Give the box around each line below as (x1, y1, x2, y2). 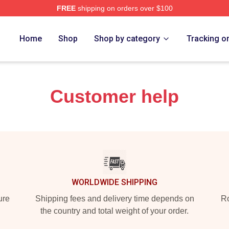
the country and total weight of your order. (40, 207, 189, 215)
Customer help (50, 86, 179, 107)
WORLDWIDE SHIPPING (72, 177, 157, 187)
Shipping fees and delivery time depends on (35, 194, 194, 203)
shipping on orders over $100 (75, 4, 173, 12)
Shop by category (94, 34, 161, 43)
